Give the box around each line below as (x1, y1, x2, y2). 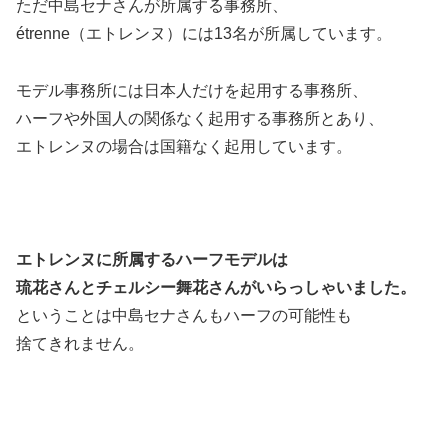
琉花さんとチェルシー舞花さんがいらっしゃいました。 (16, 279, 416, 297)
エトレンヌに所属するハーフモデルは (16, 251, 288, 269)
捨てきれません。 (16, 335, 144, 353)
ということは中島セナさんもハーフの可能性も (16, 307, 352, 325)
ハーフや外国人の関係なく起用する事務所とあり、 (16, 109, 384, 127)
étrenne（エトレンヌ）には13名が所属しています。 (16, 25, 392, 42)
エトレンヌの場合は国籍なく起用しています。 (16, 137, 352, 155)
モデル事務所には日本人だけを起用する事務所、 (16, 81, 368, 99)
